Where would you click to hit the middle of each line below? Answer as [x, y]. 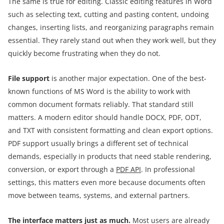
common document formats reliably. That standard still [101, 104]
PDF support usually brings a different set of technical [98, 143]
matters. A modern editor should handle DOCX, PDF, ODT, [105, 117]
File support [29, 78]
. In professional [168, 169]
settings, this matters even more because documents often [107, 182]
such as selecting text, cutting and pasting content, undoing [108, 14]
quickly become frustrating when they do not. [84, 53]
